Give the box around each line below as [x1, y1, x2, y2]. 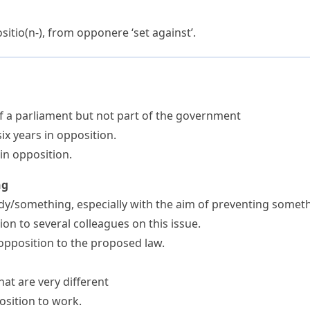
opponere [77, 25, 129, 40]
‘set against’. [129, 25, 196, 40]
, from [42, 25, 77, 40]
